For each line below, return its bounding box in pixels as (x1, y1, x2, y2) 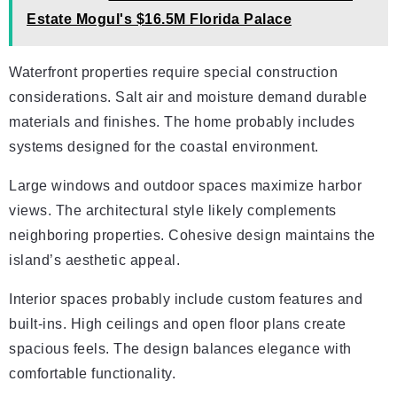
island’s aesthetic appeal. (9, 253, 180, 268)
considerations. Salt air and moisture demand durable (9, 90, 367, 105)
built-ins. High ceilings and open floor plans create (9, 316, 346, 331)
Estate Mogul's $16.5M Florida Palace (27, 12, 292, 27)
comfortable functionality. (9, 366, 175, 381)
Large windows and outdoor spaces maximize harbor (9, 178, 362, 193)
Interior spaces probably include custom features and (9, 292, 362, 307)
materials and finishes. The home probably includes (9, 114, 354, 129)
